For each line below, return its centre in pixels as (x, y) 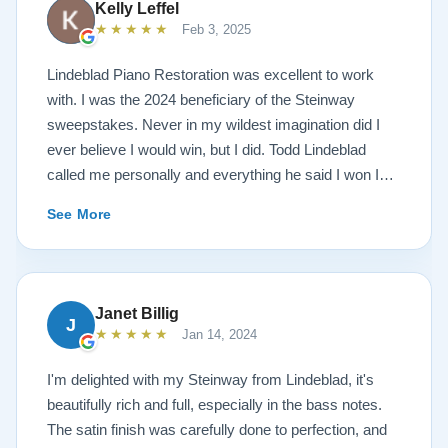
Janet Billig (137, 313)
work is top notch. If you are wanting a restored (199, 224)
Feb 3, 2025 (214, 29)
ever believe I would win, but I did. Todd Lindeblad (206, 149)
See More (79, 213)
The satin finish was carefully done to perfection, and (217, 429)
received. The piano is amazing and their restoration (215, 199)
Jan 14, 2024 (217, 334)
